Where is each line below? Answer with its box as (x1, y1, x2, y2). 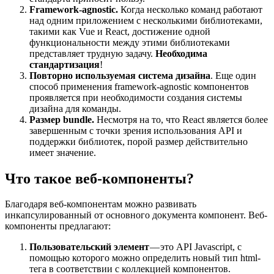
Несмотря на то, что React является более (97, 114, 268, 125)
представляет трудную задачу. (29, 48, 155, 59)
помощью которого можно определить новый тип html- (29, 253, 261, 264)
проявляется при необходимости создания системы (29, 92, 242, 103)
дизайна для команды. (29, 103, 124, 114)
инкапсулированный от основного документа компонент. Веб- (5, 210, 267, 221)
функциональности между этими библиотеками (29, 37, 230, 48)
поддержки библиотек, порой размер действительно (29, 136, 248, 147)
